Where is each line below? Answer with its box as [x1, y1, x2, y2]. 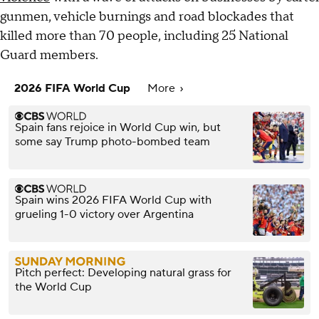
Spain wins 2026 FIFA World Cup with [15, 193, 211, 208]
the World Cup [15, 280, 92, 295]
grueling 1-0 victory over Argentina [15, 207, 194, 222]
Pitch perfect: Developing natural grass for [15, 266, 231, 281]
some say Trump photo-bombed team [15, 135, 210, 150]
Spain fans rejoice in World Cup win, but [15, 120, 221, 135]
